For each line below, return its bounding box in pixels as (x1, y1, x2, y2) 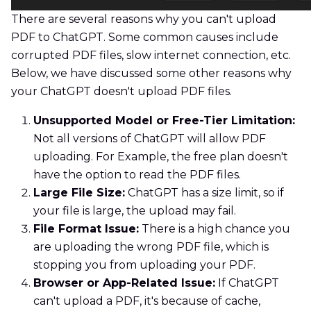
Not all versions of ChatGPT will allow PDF (33, 132, 266, 146)
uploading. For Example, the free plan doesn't (33, 150, 288, 164)
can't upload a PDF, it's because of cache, (33, 294, 260, 308)
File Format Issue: (33, 222, 139, 236)
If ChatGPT (215, 276, 279, 290)
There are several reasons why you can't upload (11, 12, 276, 26)
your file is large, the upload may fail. (33, 204, 236, 218)
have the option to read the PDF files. (33, 168, 241, 182)
